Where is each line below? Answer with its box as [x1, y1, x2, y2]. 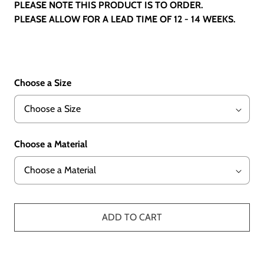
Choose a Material [14, 138, 87, 150]
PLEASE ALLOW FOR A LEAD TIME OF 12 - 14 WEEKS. [14, 14, 236, 25]
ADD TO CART [102, 212, 162, 223]
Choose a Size [14, 77, 71, 89]
